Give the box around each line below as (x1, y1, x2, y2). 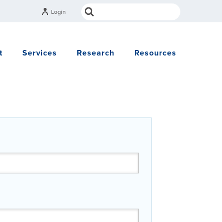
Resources (134, 48, 176, 58)
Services (22, 48, 57, 58)
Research (77, 48, 114, 58)
